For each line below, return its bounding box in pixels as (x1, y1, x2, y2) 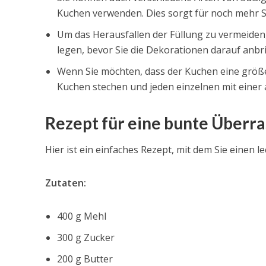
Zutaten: (45, 176, 86, 190)
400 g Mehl (56, 210, 106, 223)
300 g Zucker (56, 231, 115, 245)
